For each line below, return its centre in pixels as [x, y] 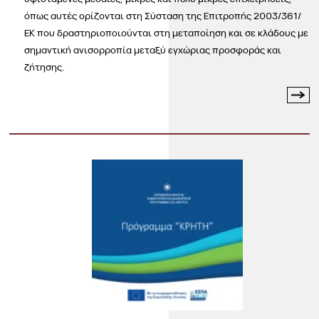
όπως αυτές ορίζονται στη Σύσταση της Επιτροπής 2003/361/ [163, 16]
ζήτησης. [45, 67]
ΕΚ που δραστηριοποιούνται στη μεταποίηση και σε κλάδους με [167, 33]
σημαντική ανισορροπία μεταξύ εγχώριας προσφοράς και [153, 50]
